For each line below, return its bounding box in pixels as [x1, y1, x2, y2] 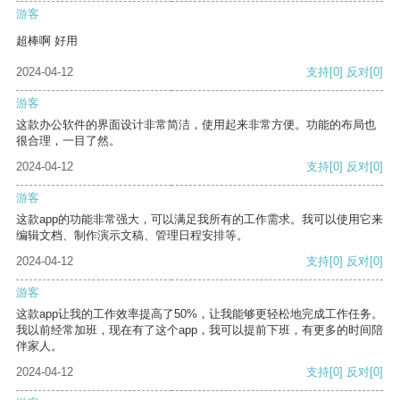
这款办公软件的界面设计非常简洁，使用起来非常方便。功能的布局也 [16, 118, 376, 132]
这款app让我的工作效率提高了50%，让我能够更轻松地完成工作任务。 [16, 307, 383, 321]
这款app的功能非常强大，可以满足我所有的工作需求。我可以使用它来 [16, 212, 383, 227]
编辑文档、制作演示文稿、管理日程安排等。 [16, 229, 248, 243]
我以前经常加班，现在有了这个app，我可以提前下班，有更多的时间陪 [16, 323, 383, 337]
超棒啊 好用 [16, 34, 78, 48]
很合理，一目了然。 [16, 134, 121, 148]
